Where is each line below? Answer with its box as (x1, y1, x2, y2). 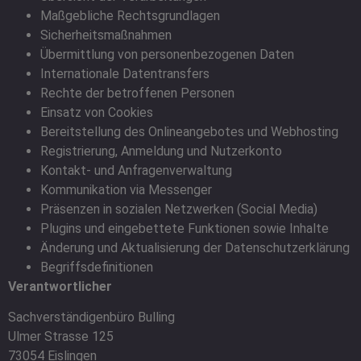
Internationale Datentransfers (40, 65, 210, 81)
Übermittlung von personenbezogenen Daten (40, 46, 294, 62)
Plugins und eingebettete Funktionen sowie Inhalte (40, 220, 329, 236)
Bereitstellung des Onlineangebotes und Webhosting (40, 123, 338, 139)
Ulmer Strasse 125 (8, 329, 114, 345)
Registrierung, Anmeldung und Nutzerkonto (40, 143, 282, 159)
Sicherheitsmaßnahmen (40, 27, 172, 43)
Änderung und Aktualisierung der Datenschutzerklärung (40, 239, 350, 255)
